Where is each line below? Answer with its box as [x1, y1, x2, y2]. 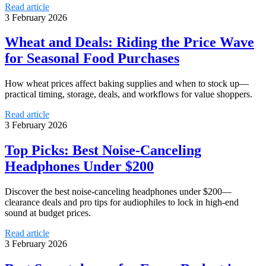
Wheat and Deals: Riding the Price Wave [5, 34, 254, 50]
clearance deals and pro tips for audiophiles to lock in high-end [5, 197, 239, 208]
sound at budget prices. [5, 208, 91, 218]
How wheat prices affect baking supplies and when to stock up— [5, 78, 249, 89]
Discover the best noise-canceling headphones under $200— [5, 186, 232, 197]
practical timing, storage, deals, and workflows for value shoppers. [5, 89, 252, 100]
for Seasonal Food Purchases [5, 50, 179, 66]
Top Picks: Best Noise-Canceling [5, 142, 201, 159]
